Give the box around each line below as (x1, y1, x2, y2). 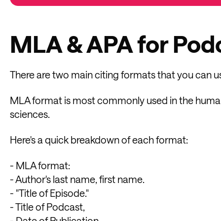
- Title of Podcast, (10, 200, 85, 213)
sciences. (10, 108, 50, 120)
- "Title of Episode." (10, 186, 89, 199)
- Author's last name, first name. (10, 173, 145, 185)
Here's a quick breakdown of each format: (10, 133, 188, 146)
